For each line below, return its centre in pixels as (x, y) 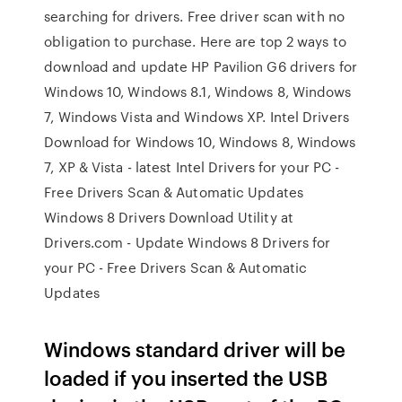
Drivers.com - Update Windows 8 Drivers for (188, 242)
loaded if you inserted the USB (186, 377)
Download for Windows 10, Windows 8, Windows (200, 142)
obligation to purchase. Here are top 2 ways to (195, 41)
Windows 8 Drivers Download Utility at (169, 217)
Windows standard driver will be (195, 349)
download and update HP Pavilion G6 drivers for (201, 66)
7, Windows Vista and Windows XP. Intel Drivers (197, 117)
